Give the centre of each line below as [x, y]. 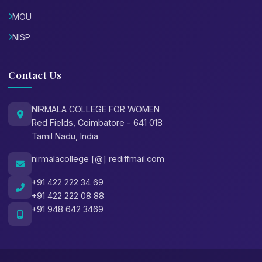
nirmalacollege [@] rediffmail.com [98, 159]
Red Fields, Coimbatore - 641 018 [97, 123]
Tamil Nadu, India [65, 136]
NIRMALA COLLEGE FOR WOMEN [96, 109]
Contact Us [35, 75]
